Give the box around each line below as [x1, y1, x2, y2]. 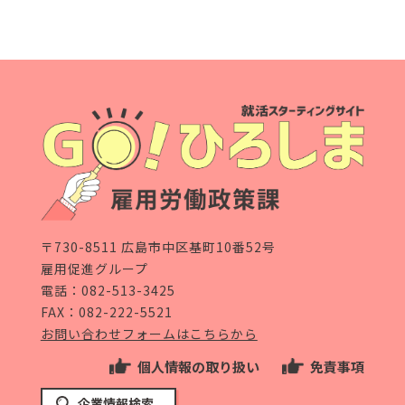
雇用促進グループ [40, 259, 148, 278]
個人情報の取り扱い [137, 357, 260, 377]
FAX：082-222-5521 [40, 302, 173, 321]
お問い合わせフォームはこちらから [40, 324, 258, 343]
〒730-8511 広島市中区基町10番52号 [40, 237, 276, 256]
